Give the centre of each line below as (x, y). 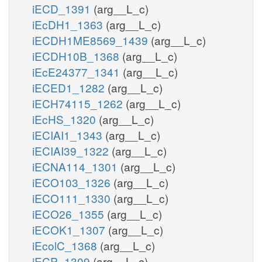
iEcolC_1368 (66, 245)
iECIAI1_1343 (69, 135)
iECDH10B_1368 (77, 56)
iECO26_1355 (70, 213)
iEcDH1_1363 (69, 24)
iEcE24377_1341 (77, 71)
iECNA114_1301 (76, 166)
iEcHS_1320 (65, 119)
